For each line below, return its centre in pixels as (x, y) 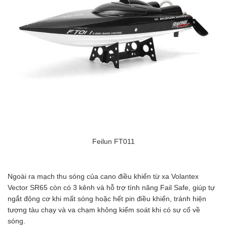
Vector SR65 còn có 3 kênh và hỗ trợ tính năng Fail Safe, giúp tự (111, 188)
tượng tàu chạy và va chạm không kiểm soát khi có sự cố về (104, 210)
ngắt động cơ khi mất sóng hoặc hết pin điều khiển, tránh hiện (107, 199)
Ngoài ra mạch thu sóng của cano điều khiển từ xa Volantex (103, 177)
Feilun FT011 (113, 141)
